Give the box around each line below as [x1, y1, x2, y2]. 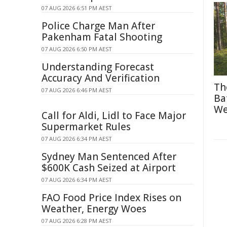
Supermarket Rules [42, 120, 131, 133]
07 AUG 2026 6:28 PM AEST [42, 217, 112, 224]
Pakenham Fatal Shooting [42, 30, 162, 44]
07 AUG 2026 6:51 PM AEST [42, 4, 112, 12]
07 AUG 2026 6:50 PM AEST [42, 45, 112, 53]
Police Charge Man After [42, 19, 155, 32]
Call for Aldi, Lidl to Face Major [42, 109, 186, 122]
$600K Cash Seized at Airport [42, 161, 176, 174]
